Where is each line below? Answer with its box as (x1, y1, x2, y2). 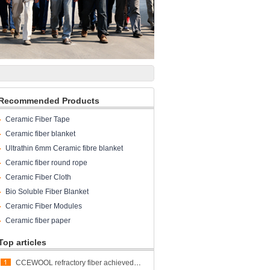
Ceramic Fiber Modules (5, 202, 82, 210)
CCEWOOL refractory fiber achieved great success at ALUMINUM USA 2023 (134, 259, 141, 267)
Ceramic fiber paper (5, 216, 71, 225)
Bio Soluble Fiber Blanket (5, 187, 89, 196)
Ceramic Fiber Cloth (5, 173, 71, 181)
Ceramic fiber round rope (5, 159, 87, 167)
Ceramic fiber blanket (5, 130, 75, 138)
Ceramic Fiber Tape (5, 115, 70, 124)
